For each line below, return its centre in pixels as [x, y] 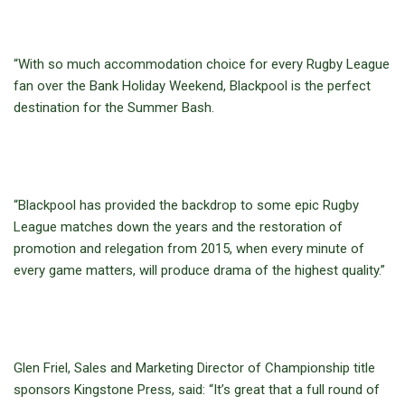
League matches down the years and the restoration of [178, 227]
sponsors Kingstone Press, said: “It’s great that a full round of [197, 390]
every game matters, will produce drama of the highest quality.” [199, 270]
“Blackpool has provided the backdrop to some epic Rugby [186, 205]
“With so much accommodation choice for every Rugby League [202, 64]
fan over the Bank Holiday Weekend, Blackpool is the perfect [192, 86]
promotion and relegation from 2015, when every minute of [189, 249]
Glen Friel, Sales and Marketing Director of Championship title [194, 368]
